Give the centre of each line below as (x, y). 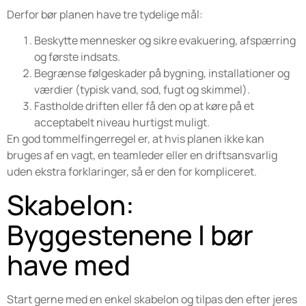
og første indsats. (77, 57)
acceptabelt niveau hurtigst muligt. (122, 123)
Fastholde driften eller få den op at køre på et (144, 106)
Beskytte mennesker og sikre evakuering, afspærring (165, 41)
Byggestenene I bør (130, 234)
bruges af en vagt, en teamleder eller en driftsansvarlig (142, 155)
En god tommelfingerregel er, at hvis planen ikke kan (136, 139)
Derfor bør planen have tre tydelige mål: (105, 14)
